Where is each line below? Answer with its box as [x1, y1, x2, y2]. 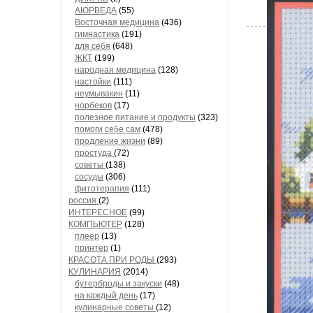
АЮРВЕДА [75, 6, 117, 15]
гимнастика [75, 29, 119, 39]
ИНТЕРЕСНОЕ [68, 208, 127, 217]
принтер [75, 243, 108, 253]
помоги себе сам [75, 124, 140, 134]
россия [68, 196, 99, 205]
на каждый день [75, 291, 138, 300]
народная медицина [75, 65, 156, 75]
